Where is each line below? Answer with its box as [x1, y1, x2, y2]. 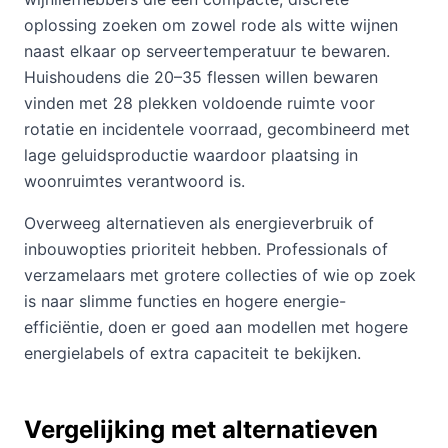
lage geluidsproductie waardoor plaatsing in [24, 145, 358, 166]
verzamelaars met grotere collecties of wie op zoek [24, 265, 416, 286]
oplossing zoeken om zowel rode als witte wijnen [24, 15, 398, 36]
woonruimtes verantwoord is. [24, 171, 245, 192]
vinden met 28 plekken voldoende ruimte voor [24, 93, 375, 114]
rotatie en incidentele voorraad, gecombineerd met [24, 119, 410, 140]
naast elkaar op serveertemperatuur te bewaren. [24, 41, 390, 62]
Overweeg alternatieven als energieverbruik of [24, 213, 374, 234]
